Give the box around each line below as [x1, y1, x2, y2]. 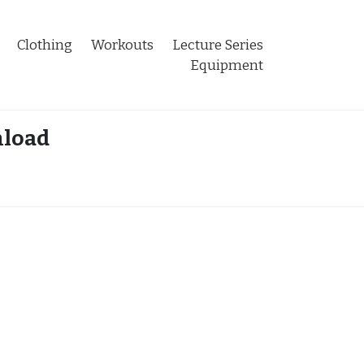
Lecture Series [172, 36, 263, 54]
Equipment [190, 56, 263, 74]
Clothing [17, 36, 72, 54]
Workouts [91, 36, 154, 54]
